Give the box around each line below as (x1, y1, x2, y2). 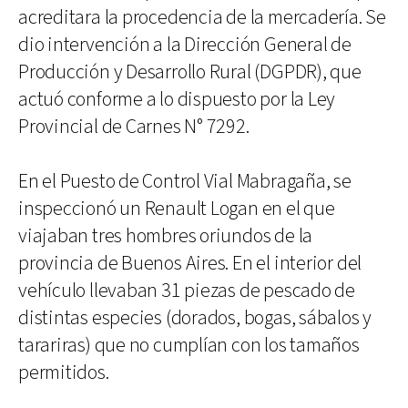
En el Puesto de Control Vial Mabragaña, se (18, 168, 352, 195)
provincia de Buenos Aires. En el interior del (18, 250, 362, 277)
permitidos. (18, 359, 109, 386)
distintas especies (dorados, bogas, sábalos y (18, 304, 372, 331)
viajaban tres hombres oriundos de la (18, 222, 313, 250)
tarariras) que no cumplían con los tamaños (18, 331, 360, 359)
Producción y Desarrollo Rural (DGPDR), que (18, 58, 362, 86)
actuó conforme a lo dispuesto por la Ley (18, 86, 336, 113)
